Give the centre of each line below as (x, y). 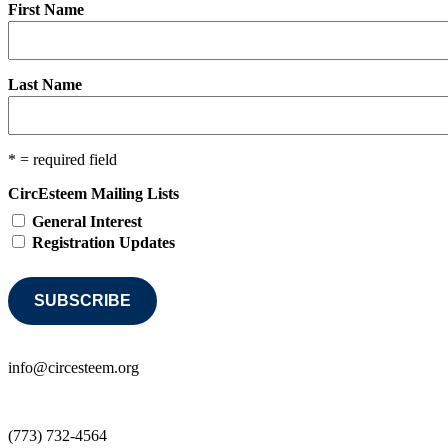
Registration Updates (103, 242)
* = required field (62, 159)
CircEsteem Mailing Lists (93, 193)
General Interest (87, 221)
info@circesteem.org (73, 368)
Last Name (45, 84)
